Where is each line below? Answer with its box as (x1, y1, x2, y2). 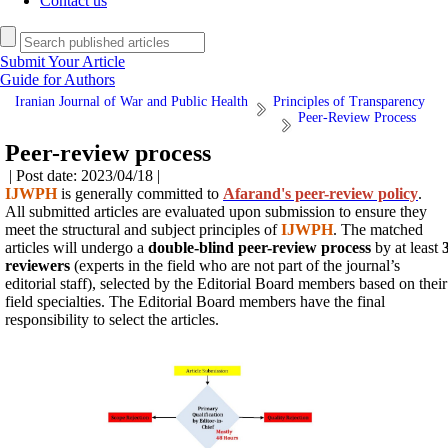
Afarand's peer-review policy (223, 185, 418, 202)
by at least (371, 239, 442, 256)
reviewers (5, 257, 70, 274)
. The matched (333, 221, 423, 238)
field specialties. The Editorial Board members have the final (5, 293, 385, 310)
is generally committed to (61, 185, 223, 202)
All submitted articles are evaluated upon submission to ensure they (5, 203, 427, 220)
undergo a (81, 239, 148, 256)
